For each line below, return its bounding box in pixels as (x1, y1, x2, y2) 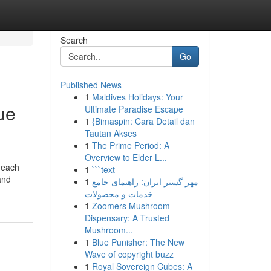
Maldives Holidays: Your (91, 91, 183, 103)
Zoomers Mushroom (91, 200, 170, 212)
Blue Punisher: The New (91, 236, 184, 248)
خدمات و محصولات (84, 188, 153, 200)
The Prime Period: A (91, 139, 169, 151)
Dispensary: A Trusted (84, 212, 169, 224)
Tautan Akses (84, 127, 137, 139)
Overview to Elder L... (84, 151, 167, 163)
